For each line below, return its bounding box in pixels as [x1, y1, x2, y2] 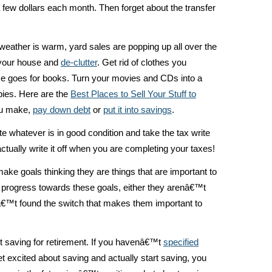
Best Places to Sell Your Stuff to [70, 89, 196, 99]
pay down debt [33, 105, 90, 115]
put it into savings [103, 105, 172, 115]
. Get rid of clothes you [97, 58, 186, 67]
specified [163, 237, 199, 247]
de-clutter [61, 58, 97, 67]
